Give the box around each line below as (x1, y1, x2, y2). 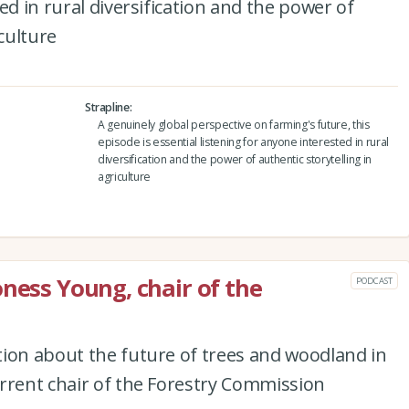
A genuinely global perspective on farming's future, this (97, 116, 370, 132)
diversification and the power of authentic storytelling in (97, 151, 372, 167)
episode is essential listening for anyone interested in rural (97, 133, 389, 150)
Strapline (84, 99, 130, 115)
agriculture (97, 168, 152, 184)
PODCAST (356, 274, 393, 287)
